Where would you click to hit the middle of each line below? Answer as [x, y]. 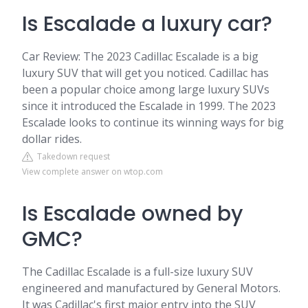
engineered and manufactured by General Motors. [151, 288]
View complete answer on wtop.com [92, 172]
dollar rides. [52, 139]
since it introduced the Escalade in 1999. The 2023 [149, 106]
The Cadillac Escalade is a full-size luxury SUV [137, 272]
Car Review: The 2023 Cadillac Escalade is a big [140, 56]
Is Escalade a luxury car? [147, 24]
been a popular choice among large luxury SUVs [146, 89]
